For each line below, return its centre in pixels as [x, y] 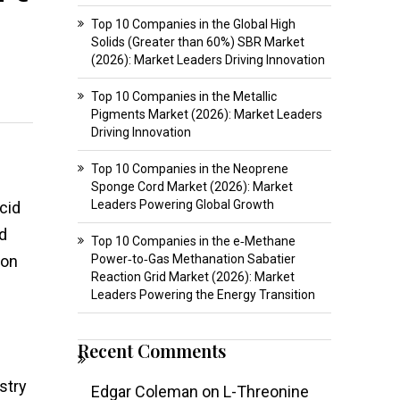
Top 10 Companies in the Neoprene [189, 168]
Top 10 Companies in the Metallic [183, 96]
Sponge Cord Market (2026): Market [192, 186]
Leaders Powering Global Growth [182, 204]
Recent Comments [151, 350]
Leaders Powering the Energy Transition [203, 294]
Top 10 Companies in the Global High [193, 24]
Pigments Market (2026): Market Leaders [206, 114]
